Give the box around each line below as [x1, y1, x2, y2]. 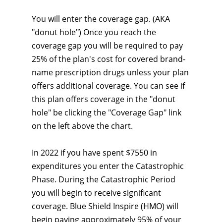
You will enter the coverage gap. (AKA [32, 13, 170, 24]
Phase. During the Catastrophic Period [32, 174, 175, 185]
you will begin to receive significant [32, 187, 161, 198]
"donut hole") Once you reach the [32, 27, 156, 38]
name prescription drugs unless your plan [32, 67, 189, 78]
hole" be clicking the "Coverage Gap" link [32, 107, 181, 118]
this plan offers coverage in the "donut [32, 94, 175, 105]
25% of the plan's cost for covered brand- [32, 54, 185, 64]
